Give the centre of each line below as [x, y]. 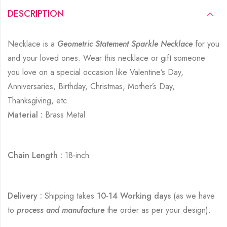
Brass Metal [64, 115]
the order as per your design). [158, 210]
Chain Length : [35, 155]
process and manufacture [61, 210]
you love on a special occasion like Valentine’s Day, [96, 72]
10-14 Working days [135, 196]
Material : [25, 115]
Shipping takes [69, 196]
